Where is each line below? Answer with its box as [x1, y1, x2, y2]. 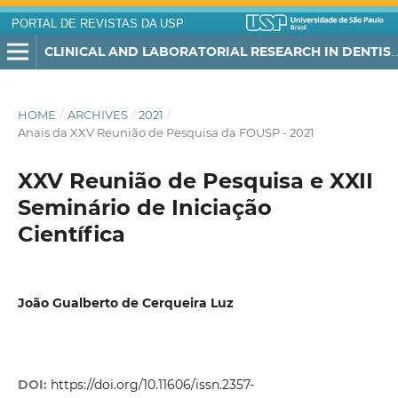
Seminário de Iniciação [17, 195, 272, 221]
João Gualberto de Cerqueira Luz [17, 295, 234, 312]
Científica [17, 221, 125, 248]
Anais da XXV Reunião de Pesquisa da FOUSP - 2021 [17, 125, 314, 140]
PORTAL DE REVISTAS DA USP [11, 18, 184, 30]
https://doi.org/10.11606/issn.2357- [50, 376, 254, 393]
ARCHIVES [67, 107, 128, 123]
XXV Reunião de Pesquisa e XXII [17, 168, 373, 195]
